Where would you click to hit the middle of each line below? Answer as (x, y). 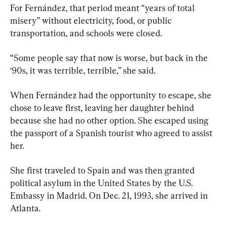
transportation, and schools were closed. (86, 33)
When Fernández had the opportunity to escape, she (112, 95)
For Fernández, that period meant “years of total (103, 8)
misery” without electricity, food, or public (92, 20)
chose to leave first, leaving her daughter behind (103, 107)
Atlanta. (25, 208)
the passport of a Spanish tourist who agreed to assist (112, 133)
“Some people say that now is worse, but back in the (110, 58)
